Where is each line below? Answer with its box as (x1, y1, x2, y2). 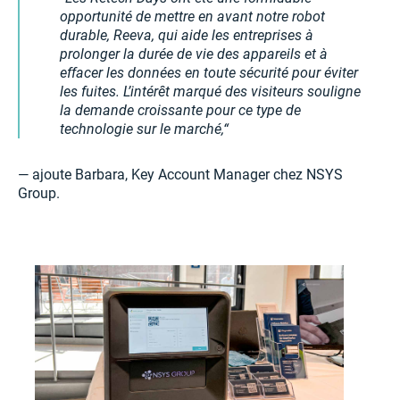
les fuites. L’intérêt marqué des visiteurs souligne (60, 83, 361, 101)
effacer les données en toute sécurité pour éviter (60, 64, 358, 82)
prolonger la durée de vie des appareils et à (60, 46, 328, 63)
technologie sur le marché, (60, 121, 223, 138)
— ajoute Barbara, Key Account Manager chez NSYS (18, 166, 343, 184)
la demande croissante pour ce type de (60, 102, 301, 120)
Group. (18, 185, 60, 203)
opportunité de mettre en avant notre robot (60, 8, 325, 26)
